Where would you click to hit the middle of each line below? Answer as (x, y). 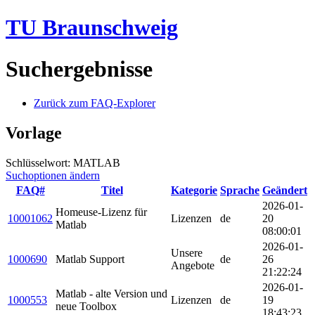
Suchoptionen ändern (53, 176)
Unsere (187, 253)
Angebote (193, 266)
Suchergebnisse (79, 69)
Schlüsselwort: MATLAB (63, 163)
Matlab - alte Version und (111, 294)
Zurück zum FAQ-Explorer (95, 103)
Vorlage (34, 133)
